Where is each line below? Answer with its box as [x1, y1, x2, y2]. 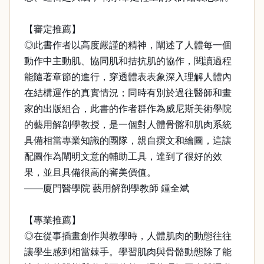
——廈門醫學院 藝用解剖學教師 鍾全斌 [24, 183, 189, 193]
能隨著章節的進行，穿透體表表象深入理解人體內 [24, 72, 232, 82]
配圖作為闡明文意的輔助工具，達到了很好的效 [24, 151, 222, 161]
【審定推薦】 [24, 24, 81, 34]
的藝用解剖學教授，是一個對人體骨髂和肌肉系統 [24, 120, 232, 130]
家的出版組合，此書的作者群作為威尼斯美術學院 [24, 104, 232, 114]
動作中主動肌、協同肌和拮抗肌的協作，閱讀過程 [24, 56, 232, 66]
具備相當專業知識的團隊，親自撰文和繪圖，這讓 [24, 136, 232, 146]
